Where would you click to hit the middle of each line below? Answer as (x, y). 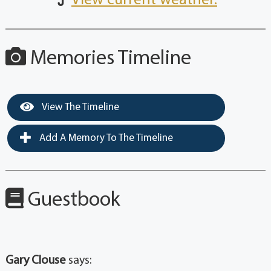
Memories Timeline (108, 59)
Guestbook (72, 201)
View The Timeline (79, 108)
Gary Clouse (35, 261)
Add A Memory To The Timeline (105, 139)
